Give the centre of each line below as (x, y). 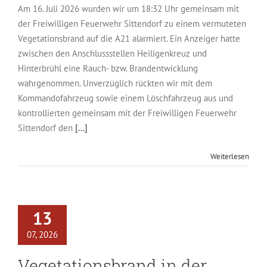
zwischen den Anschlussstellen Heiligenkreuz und (112, 53)
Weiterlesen (230, 156)
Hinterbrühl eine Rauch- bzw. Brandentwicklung (108, 68)
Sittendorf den (46, 128)
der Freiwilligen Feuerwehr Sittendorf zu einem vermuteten (132, 24)
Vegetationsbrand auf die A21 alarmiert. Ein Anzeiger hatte (129, 38)
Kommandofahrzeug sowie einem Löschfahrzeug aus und (125, 98)
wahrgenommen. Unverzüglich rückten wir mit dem (115, 83)
